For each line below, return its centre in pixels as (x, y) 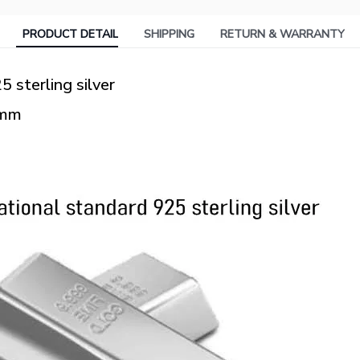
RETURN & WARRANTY (282, 35)
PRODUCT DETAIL (70, 35)
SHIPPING (169, 35)
